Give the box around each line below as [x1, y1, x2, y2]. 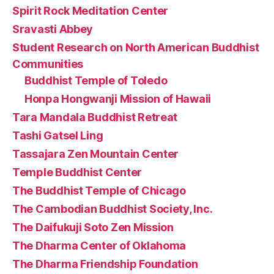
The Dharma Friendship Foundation [12, 257, 198, 270]
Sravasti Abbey [12, 23, 94, 35]
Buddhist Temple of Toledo [24, 74, 168, 87]
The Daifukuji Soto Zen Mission [12, 221, 174, 234]
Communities [12, 57, 84, 70]
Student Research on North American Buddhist [12, 41, 259, 54]
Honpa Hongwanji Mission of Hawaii [24, 92, 212, 105]
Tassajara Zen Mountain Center [12, 147, 179, 160]
